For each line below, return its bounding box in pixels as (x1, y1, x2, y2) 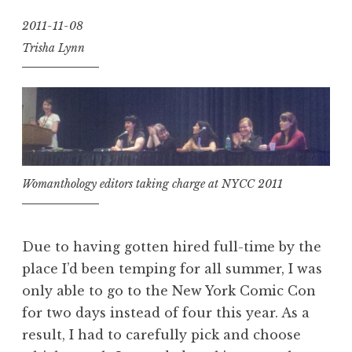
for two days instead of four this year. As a (22, 304, 310, 321)
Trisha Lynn (22, 41, 85, 56)
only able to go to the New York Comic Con (22, 282, 316, 299)
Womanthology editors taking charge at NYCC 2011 (22, 177, 283, 192)
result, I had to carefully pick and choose (22, 326, 301, 343)
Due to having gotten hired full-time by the (22, 238, 321, 255)
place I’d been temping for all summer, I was (22, 260, 322, 277)
